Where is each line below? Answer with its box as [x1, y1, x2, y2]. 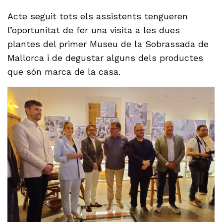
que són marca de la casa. [7, 66, 121, 77]
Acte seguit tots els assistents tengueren [7, 11, 188, 22]
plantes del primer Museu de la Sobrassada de [7, 39, 209, 50]
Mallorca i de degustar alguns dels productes [7, 53, 204, 63]
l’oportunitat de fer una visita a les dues [7, 25, 180, 36]
